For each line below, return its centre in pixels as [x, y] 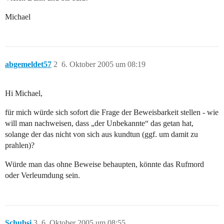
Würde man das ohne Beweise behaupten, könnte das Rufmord [104, 164]
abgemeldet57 [28, 64]
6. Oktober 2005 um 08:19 [103, 64]
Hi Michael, [24, 93]
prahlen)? [20, 145]
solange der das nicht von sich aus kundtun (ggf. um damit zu [101, 134]
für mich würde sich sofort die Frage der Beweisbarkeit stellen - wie [112, 112]
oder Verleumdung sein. [42, 175]
